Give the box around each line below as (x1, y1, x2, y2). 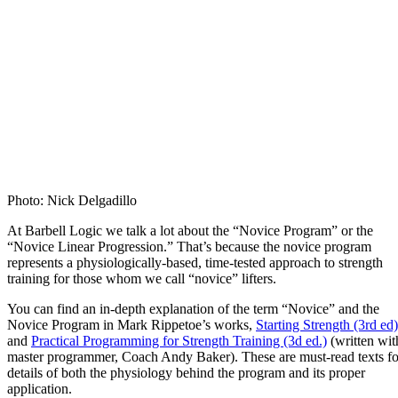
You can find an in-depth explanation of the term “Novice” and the (7, 300, 379, 316)
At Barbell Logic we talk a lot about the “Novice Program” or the (7, 222, 373, 238)
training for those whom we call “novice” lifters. (7, 270, 276, 286)
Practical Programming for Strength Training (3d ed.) (31, 332, 327, 348)
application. (7, 380, 72, 396)
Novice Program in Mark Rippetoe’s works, (7, 316, 256, 332)
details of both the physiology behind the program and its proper (7, 364, 365, 380)
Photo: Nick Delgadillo (7, 192, 137, 208)
